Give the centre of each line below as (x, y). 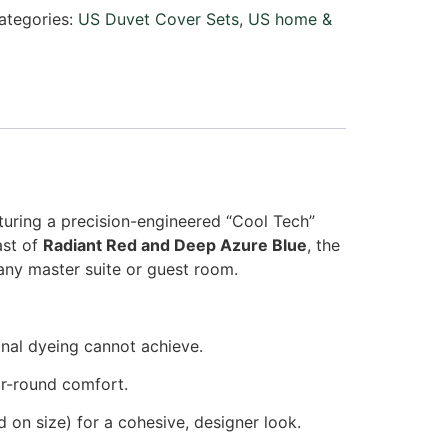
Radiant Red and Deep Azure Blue (175, 244)
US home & (289, 19)
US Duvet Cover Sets (158, 19)
